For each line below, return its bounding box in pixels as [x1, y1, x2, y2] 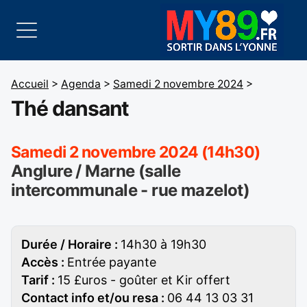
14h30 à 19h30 [121, 237, 206, 251]
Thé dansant [11, 96, 130, 121]
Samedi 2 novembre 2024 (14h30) [11, 143, 260, 162]
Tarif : [21, 273, 58, 287]
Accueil [11, 77, 49, 90]
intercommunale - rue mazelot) [11, 180, 250, 200]
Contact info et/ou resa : [21, 291, 167, 305]
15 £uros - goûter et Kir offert [58, 273, 230, 287]
